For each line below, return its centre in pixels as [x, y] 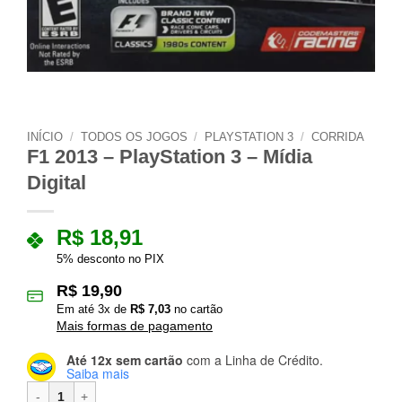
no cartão [197, 310]
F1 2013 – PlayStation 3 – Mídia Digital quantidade [165, 389]
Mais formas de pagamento [135, 326]
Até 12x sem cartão [125, 359]
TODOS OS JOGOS [134, 137]
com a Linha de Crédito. [253, 359]
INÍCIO [45, 137]
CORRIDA [337, 137]
